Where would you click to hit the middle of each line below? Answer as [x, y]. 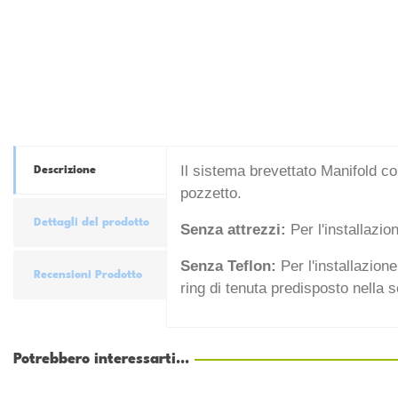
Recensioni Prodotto [88, 275]
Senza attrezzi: [235, 230]
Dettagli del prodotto [92, 223]
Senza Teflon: [228, 267]
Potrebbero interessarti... [101, 360]
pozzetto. [211, 194]
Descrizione [65, 171]
